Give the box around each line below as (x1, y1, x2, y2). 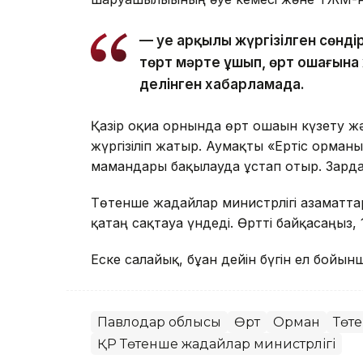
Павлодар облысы (97, 314, 221, 330)
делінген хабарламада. (139, 75, 305, 92)
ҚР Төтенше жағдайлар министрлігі (97, 335, 335, 352)
